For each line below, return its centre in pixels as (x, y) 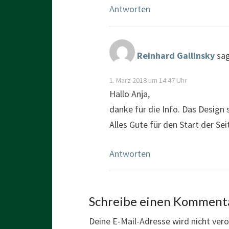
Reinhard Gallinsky (176, 56)
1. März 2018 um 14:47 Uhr (148, 80)
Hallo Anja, (130, 94)
